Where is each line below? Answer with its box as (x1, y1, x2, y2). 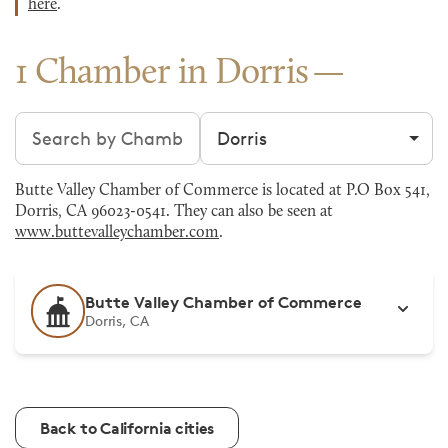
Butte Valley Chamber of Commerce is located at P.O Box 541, (15, 183, 430, 199)
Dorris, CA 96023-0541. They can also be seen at (15, 204, 333, 220)
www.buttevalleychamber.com (15, 225, 219, 241)
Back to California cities (40, 418, 214, 438)
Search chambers (14, 113, 163, 135)
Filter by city (199, 113, 305, 135)
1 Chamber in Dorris (15, 56, 309, 92)
